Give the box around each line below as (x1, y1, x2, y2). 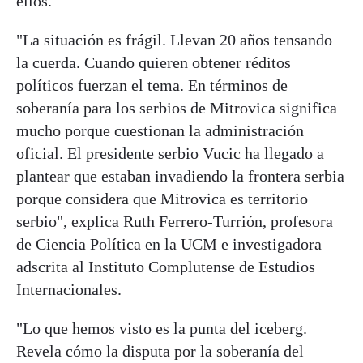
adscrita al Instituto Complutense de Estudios (16, 257, 315, 275)
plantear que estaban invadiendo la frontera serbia (16, 166, 344, 185)
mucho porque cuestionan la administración (16, 121, 304, 139)
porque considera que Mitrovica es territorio (16, 189, 308, 207)
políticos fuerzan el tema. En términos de (16, 75, 288, 94)
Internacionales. (16, 280, 126, 298)
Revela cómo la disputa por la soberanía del (16, 341, 304, 360)
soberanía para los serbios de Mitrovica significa (16, 98, 337, 117)
